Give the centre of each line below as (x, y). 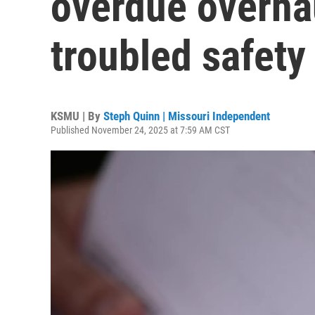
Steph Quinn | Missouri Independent (187, 116)
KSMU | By (77, 116)
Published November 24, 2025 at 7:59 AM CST (140, 130)
